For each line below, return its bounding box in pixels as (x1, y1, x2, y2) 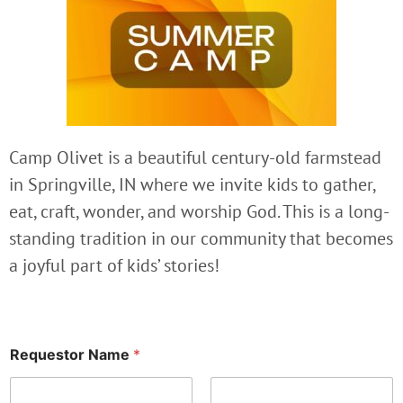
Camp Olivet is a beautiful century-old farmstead (9, 146, 381, 170)
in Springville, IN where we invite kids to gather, (9, 173, 375, 197)
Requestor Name (10, 345, 133, 363)
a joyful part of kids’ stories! (9, 254, 219, 278)
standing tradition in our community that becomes (9, 227, 393, 251)
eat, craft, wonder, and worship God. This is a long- (9, 200, 390, 224)
